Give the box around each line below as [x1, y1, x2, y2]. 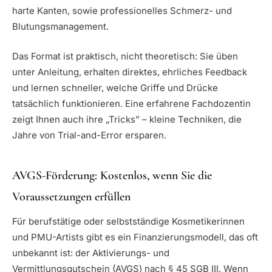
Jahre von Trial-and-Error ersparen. [12, 129, 166, 141]
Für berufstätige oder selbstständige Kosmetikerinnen [12, 215, 245, 227]
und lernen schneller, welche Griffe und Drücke [12, 81, 218, 93]
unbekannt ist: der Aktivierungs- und [12, 246, 169, 259]
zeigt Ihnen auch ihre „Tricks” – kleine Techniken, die [12, 113, 242, 125]
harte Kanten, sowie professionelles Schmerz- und [12, 5, 232, 17]
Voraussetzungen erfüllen [12, 189, 131, 204]
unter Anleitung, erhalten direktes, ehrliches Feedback [12, 66, 247, 78]
